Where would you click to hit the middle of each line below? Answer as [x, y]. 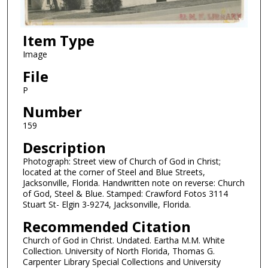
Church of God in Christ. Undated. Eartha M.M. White [124, 240]
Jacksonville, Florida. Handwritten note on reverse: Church [133, 183]
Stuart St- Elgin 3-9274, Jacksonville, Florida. [106, 205]
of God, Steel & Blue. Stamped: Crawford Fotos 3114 [125, 194]
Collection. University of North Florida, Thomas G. [118, 251]
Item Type [58, 41]
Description [64, 148]
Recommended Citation [106, 226]
